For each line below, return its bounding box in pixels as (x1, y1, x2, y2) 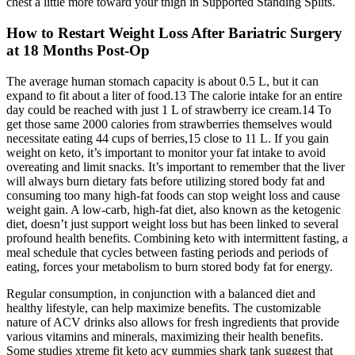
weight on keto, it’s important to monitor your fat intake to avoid (6, 145, 326, 159)
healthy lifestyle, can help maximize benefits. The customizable (6, 300, 321, 315)
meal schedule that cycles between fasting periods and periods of (6, 245, 328, 259)
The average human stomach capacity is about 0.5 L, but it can (6, 74, 319, 88)
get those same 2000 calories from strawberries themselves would (6, 116, 332, 131)
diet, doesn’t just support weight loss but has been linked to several (6, 216, 338, 231)
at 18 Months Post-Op (6, 42, 150, 59)
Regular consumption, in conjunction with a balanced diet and (6, 286, 315, 300)
